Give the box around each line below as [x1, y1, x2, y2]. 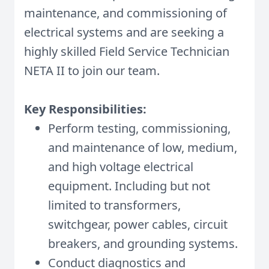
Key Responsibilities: [24, 101, 147, 117]
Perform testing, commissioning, [48, 120, 231, 136]
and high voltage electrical [48, 159, 193, 175]
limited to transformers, [48, 197, 181, 213]
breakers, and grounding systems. [48, 235, 238, 252]
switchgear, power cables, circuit [48, 216, 228, 232]
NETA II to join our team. [24, 62, 160, 79]
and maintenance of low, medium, [48, 139, 237, 156]
